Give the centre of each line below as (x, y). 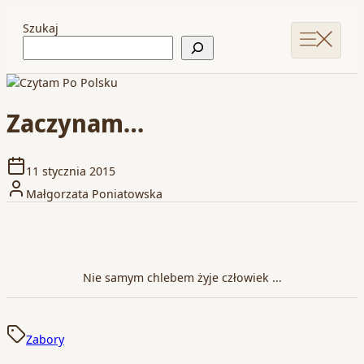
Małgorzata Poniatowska (94, 194)
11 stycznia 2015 (71, 171)
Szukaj (41, 28)
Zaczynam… (76, 123)
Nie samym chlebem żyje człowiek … (182, 277)
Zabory (45, 339)
